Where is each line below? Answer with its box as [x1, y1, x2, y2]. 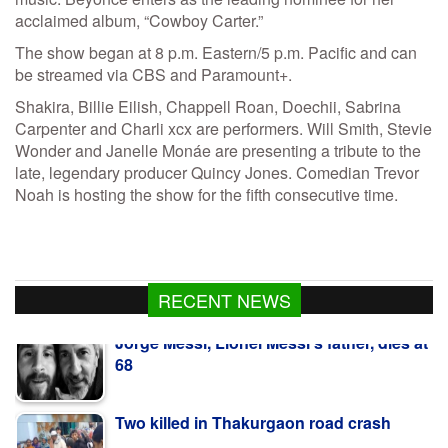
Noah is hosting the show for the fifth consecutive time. [15, 183, 398, 207]
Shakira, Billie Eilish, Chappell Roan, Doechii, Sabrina [15, 95, 401, 119]
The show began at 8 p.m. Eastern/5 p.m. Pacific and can [15, 41, 417, 65]
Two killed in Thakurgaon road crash [115, 365, 391, 389]
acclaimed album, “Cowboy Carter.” [15, 9, 263, 33]
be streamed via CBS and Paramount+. [15, 63, 292, 87]
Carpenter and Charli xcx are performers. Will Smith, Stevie [15, 117, 432, 141]
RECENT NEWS [157, 287, 291, 314]
